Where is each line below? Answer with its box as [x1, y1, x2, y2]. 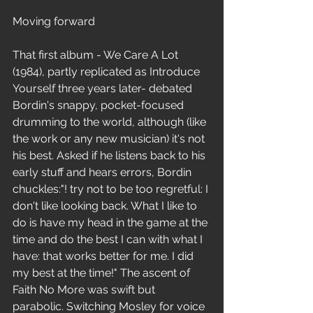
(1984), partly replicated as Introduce [13, 65, 203, 78]
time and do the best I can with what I [13, 233, 205, 246]
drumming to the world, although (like [13, 115, 209, 129]
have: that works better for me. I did [13, 249, 196, 263]
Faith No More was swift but [13, 283, 158, 296]
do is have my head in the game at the [13, 216, 210, 229]
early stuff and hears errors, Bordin [13, 166, 194, 179]
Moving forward [13, 15, 95, 28]
